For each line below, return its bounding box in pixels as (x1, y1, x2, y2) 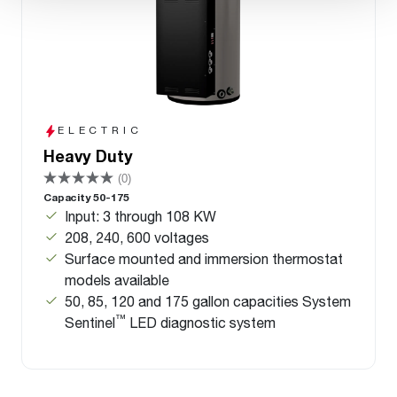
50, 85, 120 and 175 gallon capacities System (65, 292, 351, 310)
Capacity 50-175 (43, 191, 129, 205)
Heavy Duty (43, 146, 133, 167)
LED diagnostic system (126, 314, 276, 331)
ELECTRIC (58, 123, 143, 137)
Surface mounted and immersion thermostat (65, 250, 343, 268)
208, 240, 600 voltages (65, 229, 209, 246)
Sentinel (65, 314, 115, 331)
